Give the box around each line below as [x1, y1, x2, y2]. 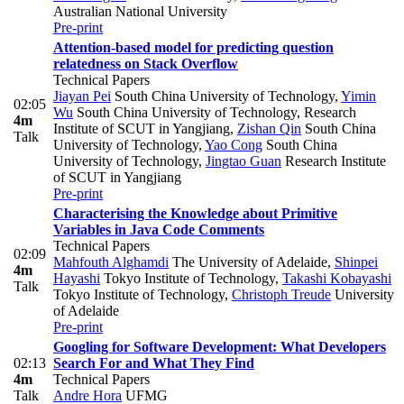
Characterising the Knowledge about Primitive [53, 206, 337, 222]
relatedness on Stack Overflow [53, 56, 238, 72]
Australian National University [53, 4, 227, 20]
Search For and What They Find [53, 355, 254, 372]
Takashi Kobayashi [282, 271, 391, 287]
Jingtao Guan [206, 153, 281, 170]
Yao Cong [205, 137, 262, 153]
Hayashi [53, 271, 100, 287]
